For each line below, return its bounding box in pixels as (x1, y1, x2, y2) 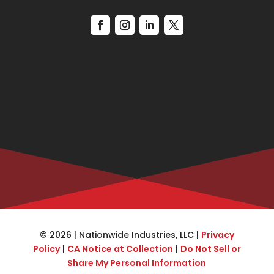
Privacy (201, 229, 234, 242)
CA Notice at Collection (67, 243, 173, 256)
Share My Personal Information (67, 257, 207, 270)
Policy (32, 243, 60, 256)
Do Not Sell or (180, 243, 241, 256)
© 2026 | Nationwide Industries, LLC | (39, 229, 201, 242)
